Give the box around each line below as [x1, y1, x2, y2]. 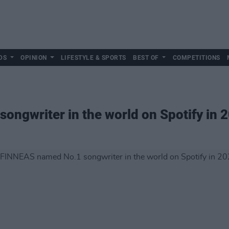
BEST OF [133, 54, 159, 61]
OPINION [20, 54, 47, 61]
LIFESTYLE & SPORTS [60, 54, 126, 61]
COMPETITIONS [172, 54, 220, 61]
